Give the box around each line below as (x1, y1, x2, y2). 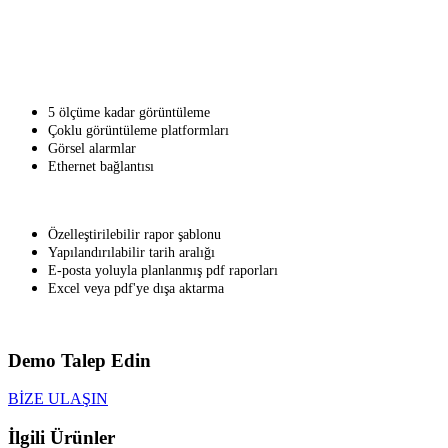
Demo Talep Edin (8, 349, 151, 371)
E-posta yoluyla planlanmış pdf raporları (48, 263, 278, 278)
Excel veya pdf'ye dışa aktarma (48, 281, 224, 296)
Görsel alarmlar (48, 141, 136, 156)
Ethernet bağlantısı (48, 159, 154, 174)
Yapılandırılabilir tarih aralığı (48, 245, 215, 260)
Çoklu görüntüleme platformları (48, 123, 229, 138)
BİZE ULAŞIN (8, 390, 108, 408)
